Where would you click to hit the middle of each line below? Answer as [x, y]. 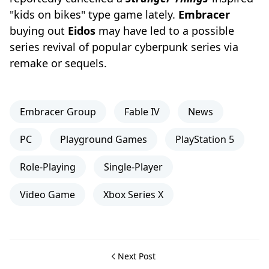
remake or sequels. [58, 63]
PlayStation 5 [205, 139]
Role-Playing [48, 167]
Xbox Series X [133, 195]
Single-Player [133, 167]
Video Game [47, 195]
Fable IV [142, 112]
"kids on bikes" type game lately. [94, 14]
